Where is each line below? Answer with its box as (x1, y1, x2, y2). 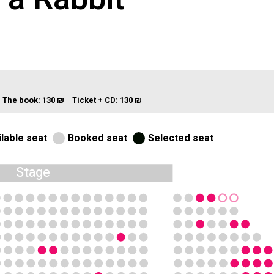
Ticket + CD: (72, 94, 120, 106)
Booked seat (68, 130, 128, 146)
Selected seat (148, 130, 214, 146)
